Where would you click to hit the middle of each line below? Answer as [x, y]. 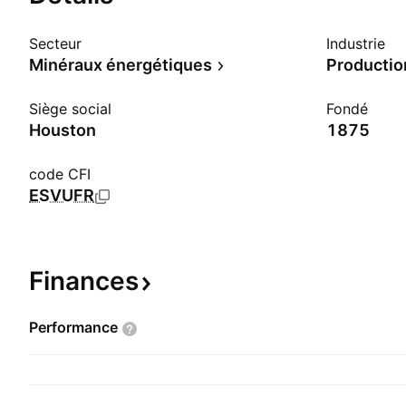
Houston [63, 130]
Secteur [55, 43]
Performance [73, 327]
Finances [84, 281]
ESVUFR [62, 195]
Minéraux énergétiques [121, 65]
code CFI [60, 174]
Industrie [356, 43]
